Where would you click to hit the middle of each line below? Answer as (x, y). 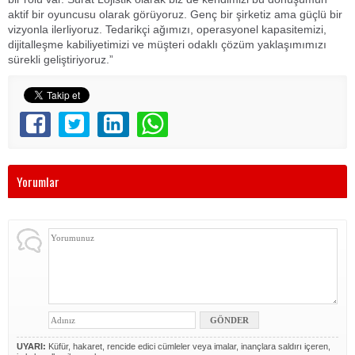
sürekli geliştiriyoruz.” (61, 59)
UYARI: (31, 346)
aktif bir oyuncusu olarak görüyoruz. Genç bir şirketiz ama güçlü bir (175, 14)
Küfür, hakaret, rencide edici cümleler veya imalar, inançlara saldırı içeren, (188, 346)
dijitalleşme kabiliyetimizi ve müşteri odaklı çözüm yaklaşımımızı (167, 44)
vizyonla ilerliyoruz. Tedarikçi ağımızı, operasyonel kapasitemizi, (167, 29)
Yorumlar (38, 181)
